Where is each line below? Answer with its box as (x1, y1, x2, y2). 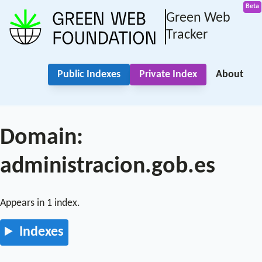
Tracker (166, 27, 208, 42)
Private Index (139, 70, 197, 80)
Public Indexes (57, 70, 120, 80)
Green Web (166, 11, 230, 25)
